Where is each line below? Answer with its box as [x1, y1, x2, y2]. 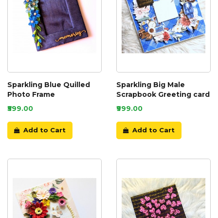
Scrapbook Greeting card [116, 90, 210, 99]
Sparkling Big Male [116, 80, 185, 90]
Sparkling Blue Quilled [7, 80, 90, 90]
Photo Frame [7, 90, 55, 99]
